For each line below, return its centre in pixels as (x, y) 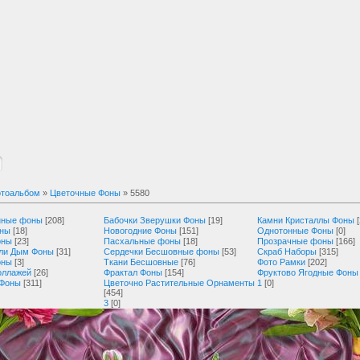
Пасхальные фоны (142, 241)
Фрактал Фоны (133, 272)
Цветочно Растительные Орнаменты (179, 283)
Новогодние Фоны (140, 231)
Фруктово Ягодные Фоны (308, 272)
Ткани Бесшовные (141, 262)
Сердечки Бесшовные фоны (162, 252)
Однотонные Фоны (295, 231)
